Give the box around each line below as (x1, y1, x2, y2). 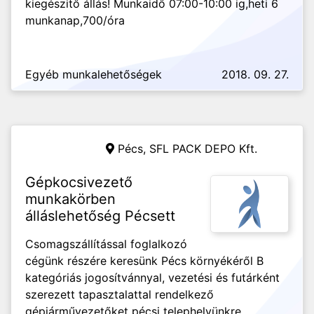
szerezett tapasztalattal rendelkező (25, 287, 214, 301)
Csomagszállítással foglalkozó (25, 237, 187, 251)
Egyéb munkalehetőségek (25, 67, 162, 81)
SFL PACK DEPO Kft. (149, 142, 257, 156)
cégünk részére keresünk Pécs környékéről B (25, 254, 264, 268)
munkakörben (25, 191, 116, 207)
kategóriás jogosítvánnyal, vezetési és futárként (25, 271, 280, 285)
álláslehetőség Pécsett (25, 207, 175, 224)
